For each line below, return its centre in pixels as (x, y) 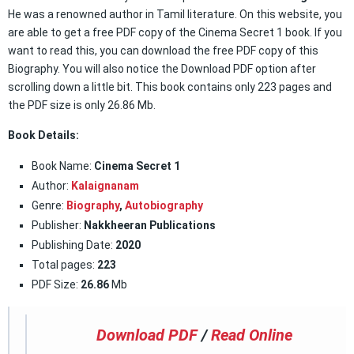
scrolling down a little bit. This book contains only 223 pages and (170, 87)
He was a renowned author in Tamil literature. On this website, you (175, 14)
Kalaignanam (105, 186)
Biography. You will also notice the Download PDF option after (162, 69)
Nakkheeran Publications (150, 225)
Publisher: (58, 225)
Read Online (252, 335)
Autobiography (164, 205)
